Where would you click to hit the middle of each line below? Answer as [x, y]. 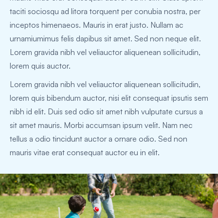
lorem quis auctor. [40, 66]
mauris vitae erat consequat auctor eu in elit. [85, 153]
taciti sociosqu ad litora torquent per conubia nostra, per [105, 11]
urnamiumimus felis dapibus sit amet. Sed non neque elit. [105, 39]
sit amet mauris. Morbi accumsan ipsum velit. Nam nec [101, 125]
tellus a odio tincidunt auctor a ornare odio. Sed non [99, 139]
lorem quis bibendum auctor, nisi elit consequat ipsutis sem [109, 98]
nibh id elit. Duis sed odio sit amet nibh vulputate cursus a [106, 112]
